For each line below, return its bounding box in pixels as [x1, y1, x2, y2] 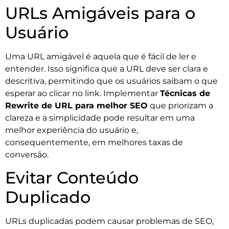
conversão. [5, 149, 49, 159]
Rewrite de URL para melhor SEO [5, 100, 148, 110]
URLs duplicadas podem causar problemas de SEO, [5, 216, 214, 226]
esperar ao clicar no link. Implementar [5, 88, 160, 98]
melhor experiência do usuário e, [5, 125, 138, 135]
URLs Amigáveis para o [5, 3, 195, 23]
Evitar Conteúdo [5, 168, 139, 188]
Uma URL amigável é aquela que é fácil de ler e [5, 51, 196, 61]
